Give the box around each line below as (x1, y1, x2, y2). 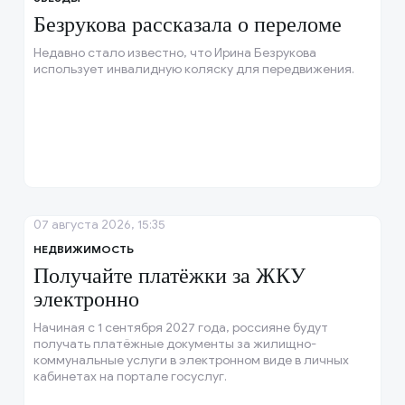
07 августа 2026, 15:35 (33, 217, 165, 233)
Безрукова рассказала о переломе (33, 13, 342, 37)
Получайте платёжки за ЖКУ (33, 264, 306, 288)
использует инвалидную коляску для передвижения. (33, 61, 354, 78)
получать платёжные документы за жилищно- (33, 336, 316, 353)
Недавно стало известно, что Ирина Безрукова (33, 45, 316, 61)
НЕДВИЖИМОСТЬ (33, 242, 134, 257)
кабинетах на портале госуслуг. (33, 369, 227, 385)
